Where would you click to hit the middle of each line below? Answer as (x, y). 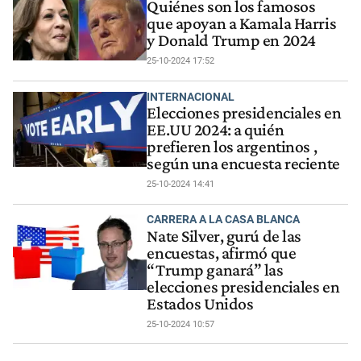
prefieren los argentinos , (232, 146)
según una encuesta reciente (243, 163)
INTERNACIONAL (191, 96)
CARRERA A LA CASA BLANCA (224, 220)
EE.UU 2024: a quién (216, 129)
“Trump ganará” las (215, 270)
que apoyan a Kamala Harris (242, 23)
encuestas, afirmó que (222, 253)
